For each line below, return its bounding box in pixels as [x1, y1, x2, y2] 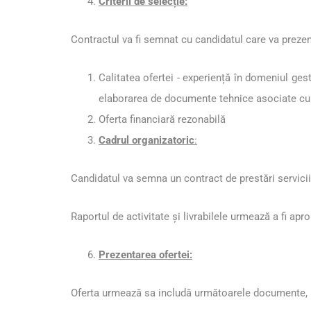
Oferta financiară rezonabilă [99, 113, 226, 126]
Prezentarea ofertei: [99, 249, 192, 262]
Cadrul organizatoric [99, 134, 194, 147]
